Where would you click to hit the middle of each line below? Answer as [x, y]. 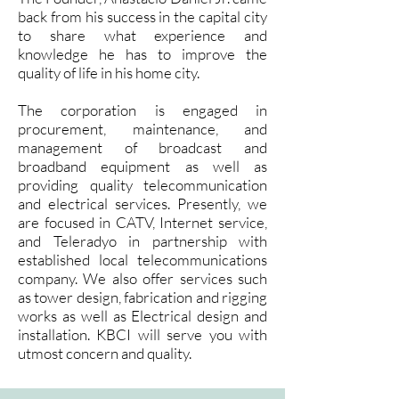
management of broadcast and [142, 147]
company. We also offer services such [142, 278]
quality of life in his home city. [109, 73]
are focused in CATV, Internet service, [142, 222]
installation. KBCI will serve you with [142, 334]
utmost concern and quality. [105, 353]
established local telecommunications [142, 260]
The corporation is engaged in [142, 110]
